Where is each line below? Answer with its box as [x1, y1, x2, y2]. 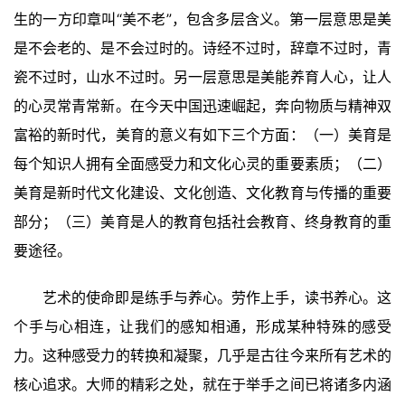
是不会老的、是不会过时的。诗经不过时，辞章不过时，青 [14, 39, 391, 58]
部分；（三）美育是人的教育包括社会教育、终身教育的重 [14, 212, 391, 231]
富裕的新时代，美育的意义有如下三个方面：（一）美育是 [14, 126, 391, 145]
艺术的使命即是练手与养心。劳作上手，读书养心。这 [42, 288, 391, 307]
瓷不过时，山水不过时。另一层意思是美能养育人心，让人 [14, 68, 391, 87]
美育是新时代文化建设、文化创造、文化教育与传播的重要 [14, 184, 391, 202]
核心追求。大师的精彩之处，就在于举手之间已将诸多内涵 [14, 375, 391, 394]
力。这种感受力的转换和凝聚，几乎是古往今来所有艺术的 [14, 346, 391, 365]
